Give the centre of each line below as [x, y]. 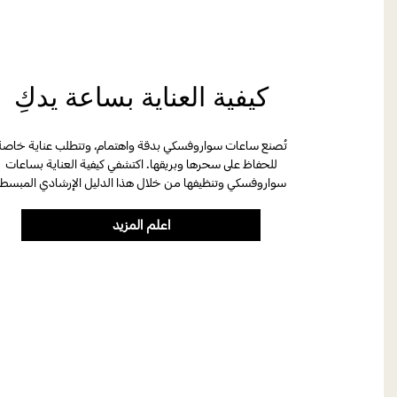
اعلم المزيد [141, 224]
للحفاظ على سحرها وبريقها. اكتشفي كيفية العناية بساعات [141, 164]
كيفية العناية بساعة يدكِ [141, 99]
